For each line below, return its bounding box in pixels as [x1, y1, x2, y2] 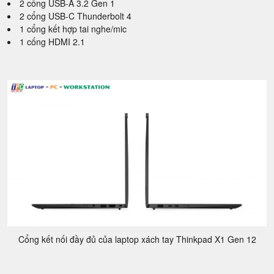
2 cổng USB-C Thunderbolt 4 [20, 9, 131, 22]
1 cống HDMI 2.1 [20, 35, 85, 48]
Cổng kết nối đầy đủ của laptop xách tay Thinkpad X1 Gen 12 [18, 233, 256, 246]
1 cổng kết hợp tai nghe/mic [20, 22, 127, 35]
